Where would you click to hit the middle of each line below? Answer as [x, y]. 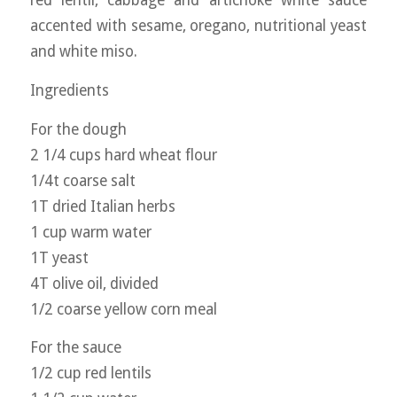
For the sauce [75, 348]
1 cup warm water [90, 232]
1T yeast [59, 257]
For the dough [78, 129]
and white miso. [83, 52]
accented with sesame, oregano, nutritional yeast [198, 26]
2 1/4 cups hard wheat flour [123, 155]
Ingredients [69, 91]
